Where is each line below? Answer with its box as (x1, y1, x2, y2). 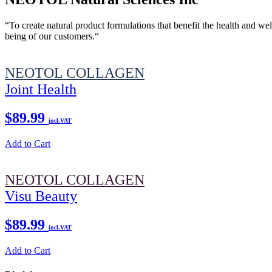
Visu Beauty (5, 188, 77, 205)
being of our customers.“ (5, 30, 99, 41)
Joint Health (5, 81, 76, 97)
